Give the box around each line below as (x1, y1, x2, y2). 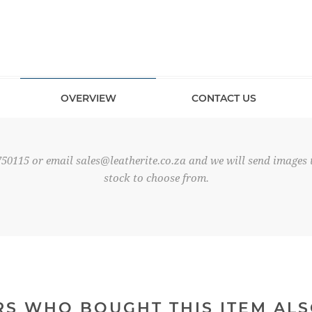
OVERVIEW (60, 92, 116, 104)
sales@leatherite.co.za (75, 155, 186, 167)
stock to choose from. (103, 172, 209, 185)
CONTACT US (192, 92, 256, 104)
